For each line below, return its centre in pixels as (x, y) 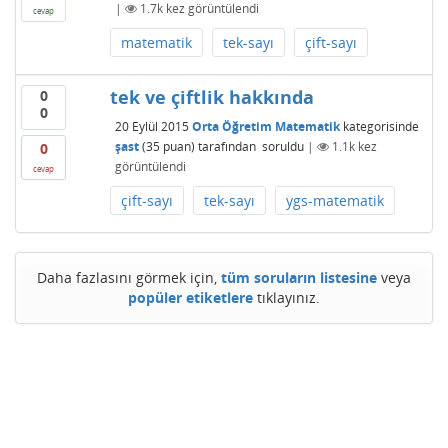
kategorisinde (379, 126)
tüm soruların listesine (299, 277)
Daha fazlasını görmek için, (129, 277)
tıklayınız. (286, 297)
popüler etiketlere (190, 297)
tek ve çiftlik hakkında (211, 97)
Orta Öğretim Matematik (265, 126)
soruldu (282, 146)
